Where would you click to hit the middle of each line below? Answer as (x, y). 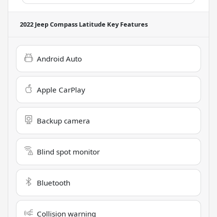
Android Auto (59, 58)
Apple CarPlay (61, 89)
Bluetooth (54, 182)
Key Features (127, 24)
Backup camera (63, 120)
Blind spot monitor (68, 151)
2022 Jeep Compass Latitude (63, 24)
